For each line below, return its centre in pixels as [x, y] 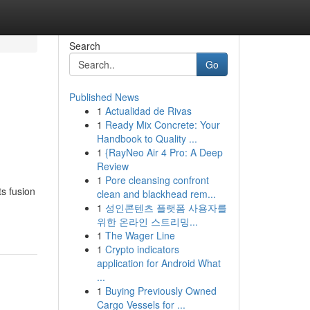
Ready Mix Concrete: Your [162, 125]
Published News [104, 97]
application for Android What [158, 263]
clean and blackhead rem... [156, 194]
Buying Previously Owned [161, 291]
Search [84, 46]
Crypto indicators [142, 249]
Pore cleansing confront [157, 180]
